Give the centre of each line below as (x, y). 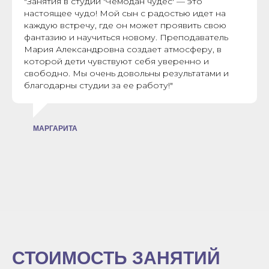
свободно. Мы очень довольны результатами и (126, 74)
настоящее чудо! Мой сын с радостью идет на (125, 14)
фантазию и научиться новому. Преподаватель (126, 38)
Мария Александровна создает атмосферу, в (123, 50)
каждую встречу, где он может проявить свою (125, 26)
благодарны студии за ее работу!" (98, 86)
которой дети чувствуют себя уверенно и (116, 62)
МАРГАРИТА (55, 129)
